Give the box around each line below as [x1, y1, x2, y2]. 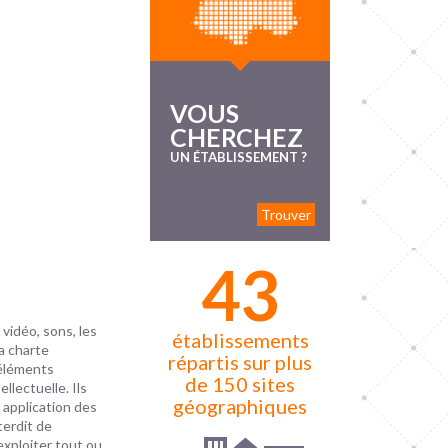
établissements [171, 328, 309, 352]
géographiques [173, 394, 308, 418]
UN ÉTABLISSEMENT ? [170, 149, 308, 165]
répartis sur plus [168, 350, 313, 374]
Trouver [261, 206, 312, 223]
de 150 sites [185, 372, 296, 396]
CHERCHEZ [170, 122, 304, 152]
